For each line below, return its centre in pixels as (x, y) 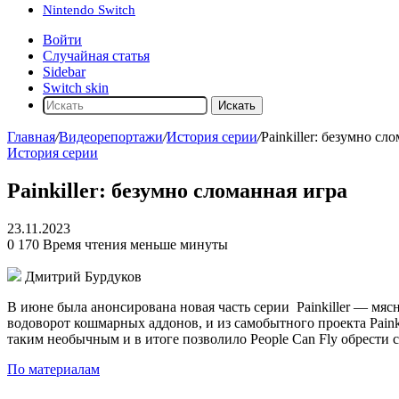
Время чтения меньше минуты (135, 244)
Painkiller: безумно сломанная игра (177, 190)
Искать (237, 106)
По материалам (53, 369)
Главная (31, 137)
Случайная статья (96, 56)
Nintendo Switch (89, 10)
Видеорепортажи (111, 137)
